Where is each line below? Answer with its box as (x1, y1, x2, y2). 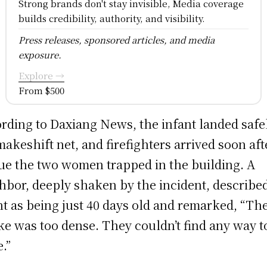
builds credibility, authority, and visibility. (18, 11, 205, 24)
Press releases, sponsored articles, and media (18, 33, 215, 46)
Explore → (18, 69, 64, 82)
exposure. (18, 48, 61, 61)
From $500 (18, 83, 64, 97)
